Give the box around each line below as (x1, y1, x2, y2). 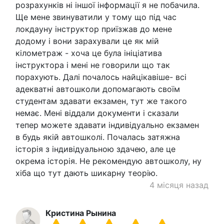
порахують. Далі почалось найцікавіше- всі (15, 71, 186, 82)
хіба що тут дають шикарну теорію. (15, 167, 157, 178)
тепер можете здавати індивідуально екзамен (15, 119, 199, 130)
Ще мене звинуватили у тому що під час (15, 11, 176, 22)
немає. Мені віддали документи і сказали (15, 107, 179, 118)
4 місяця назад (149, 179, 208, 190)
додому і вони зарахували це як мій (15, 35, 159, 46)
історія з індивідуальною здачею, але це (15, 143, 175, 154)
